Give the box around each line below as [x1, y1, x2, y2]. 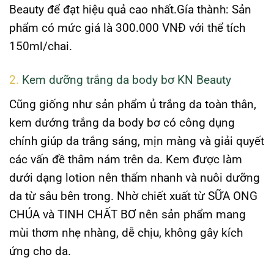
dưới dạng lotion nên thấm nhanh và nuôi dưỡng [9, 170, 260, 185]
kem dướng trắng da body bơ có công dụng [9, 115, 235, 130]
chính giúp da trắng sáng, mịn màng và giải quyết [9, 133, 264, 148]
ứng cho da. [9, 243, 71, 258]
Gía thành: [177, 2, 232, 17]
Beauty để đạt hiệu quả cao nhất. [9, 2, 177, 17]
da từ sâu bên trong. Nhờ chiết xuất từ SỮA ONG [9, 188, 257, 203]
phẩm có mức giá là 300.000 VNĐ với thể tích [9, 21, 245, 35]
